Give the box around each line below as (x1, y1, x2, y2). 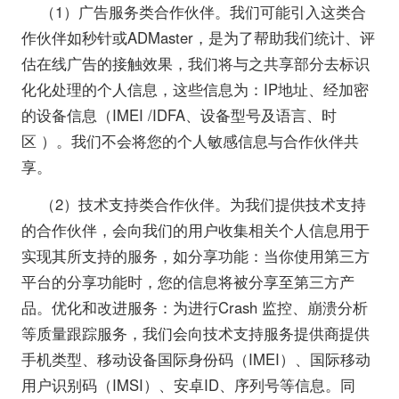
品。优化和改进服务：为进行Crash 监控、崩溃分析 (20, 297, 368, 319)
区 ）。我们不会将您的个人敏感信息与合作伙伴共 (20, 130, 359, 152)
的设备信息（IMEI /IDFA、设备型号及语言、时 (20, 104, 337, 126)
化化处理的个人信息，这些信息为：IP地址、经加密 (20, 78, 369, 101)
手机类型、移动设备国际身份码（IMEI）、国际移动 (20, 348, 370, 370)
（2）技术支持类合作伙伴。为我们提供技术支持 (40, 193, 367, 216)
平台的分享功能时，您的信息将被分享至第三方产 (20, 271, 354, 293)
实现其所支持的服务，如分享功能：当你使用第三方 (20, 245, 370, 267)
